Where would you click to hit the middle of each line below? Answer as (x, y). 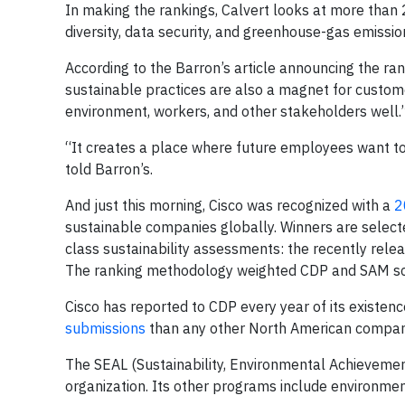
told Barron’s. (109, 169)
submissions (105, 328)
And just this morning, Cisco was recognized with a (230, 205)
